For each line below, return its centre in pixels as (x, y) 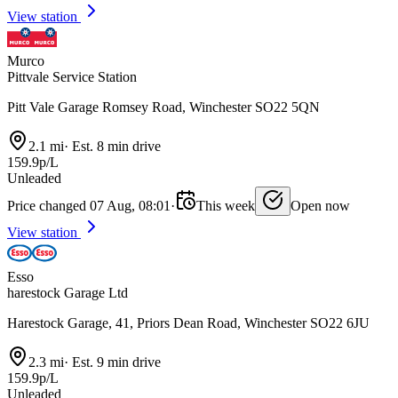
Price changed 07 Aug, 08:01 (89, 206)
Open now (320, 206)
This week (226, 206)
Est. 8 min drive (115, 147)
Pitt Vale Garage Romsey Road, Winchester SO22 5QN (163, 107)
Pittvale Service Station (72, 77)
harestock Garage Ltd (68, 293)
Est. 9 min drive (115, 362)
